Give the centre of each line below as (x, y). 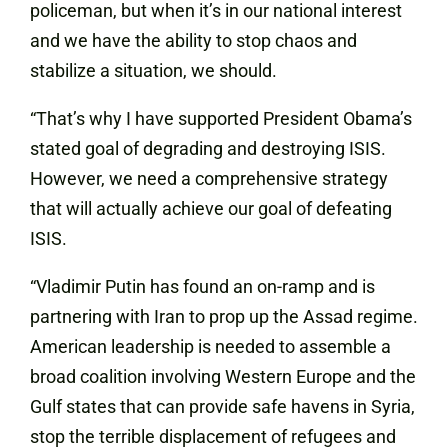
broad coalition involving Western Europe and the (223, 376)
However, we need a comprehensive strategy (209, 178)
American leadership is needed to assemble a (210, 346)
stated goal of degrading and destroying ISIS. (208, 148)
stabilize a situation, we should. (153, 70)
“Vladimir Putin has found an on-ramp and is (202, 286)
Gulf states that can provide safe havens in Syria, (222, 406)
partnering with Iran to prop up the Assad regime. (224, 316)
